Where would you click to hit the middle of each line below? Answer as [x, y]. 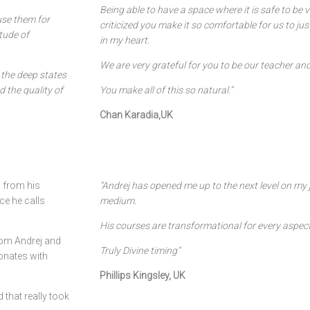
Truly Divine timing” [140, 250]
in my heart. [125, 40]
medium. [118, 201]
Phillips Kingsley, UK [143, 275]
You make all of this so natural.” [166, 90]
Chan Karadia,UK [136, 115]
